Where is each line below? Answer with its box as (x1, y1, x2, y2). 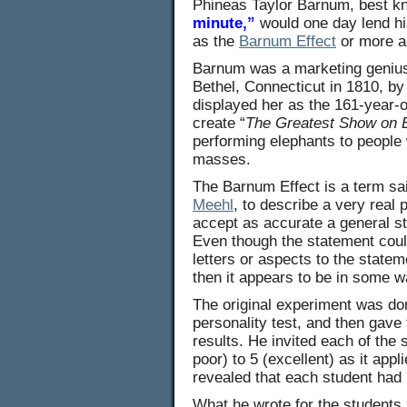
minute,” (193, 15, 255, 32)
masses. (193, 151, 251, 168)
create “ (193, 114, 245, 132)
